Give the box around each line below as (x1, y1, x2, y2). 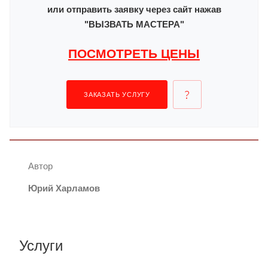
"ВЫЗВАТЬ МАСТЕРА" (84, 19, 184, 29)
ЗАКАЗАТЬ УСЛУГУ (84, 90, 150, 98)
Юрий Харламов (28, 182, 100, 193)
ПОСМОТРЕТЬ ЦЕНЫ (68, 46, 200, 61)
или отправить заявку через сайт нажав (47, 4, 221, 14)
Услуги (19, 237, 63, 254)
